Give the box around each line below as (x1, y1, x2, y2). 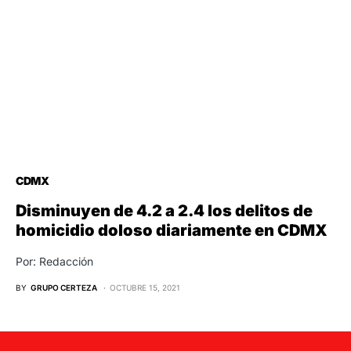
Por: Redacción (16, 255, 93, 269)
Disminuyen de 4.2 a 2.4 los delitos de (16, 201, 313, 221)
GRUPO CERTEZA (31, 283, 97, 293)
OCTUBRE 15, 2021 (110, 283, 180, 293)
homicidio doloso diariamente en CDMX (16, 221, 327, 241)
